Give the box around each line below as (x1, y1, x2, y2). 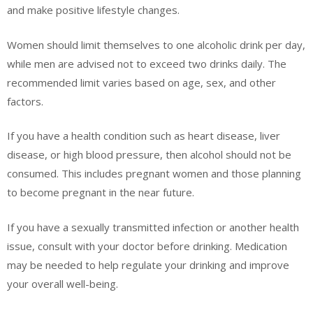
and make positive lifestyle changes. (7, 3, 180, 17)
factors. (7, 94, 43, 108)
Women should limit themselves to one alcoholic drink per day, (7, 37, 305, 52)
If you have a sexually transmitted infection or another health (7, 219, 299, 234)
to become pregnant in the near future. (7, 185, 194, 200)
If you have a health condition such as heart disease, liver (7, 129, 280, 143)
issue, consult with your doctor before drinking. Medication (7, 238, 287, 253)
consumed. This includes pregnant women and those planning (7, 166, 301, 181)
